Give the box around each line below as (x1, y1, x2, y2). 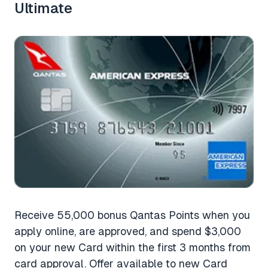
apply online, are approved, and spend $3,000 (14, 224, 241, 237)
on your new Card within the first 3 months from (14, 240, 251, 254)
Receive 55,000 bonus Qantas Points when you (14, 208, 250, 221)
